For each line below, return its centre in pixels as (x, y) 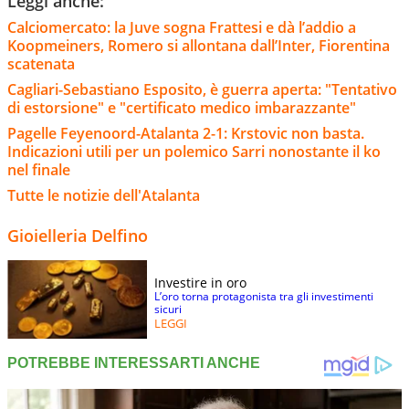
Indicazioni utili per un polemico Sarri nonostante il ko (194, 151)
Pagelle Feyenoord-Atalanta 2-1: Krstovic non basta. (186, 133)
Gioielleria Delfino (78, 235)
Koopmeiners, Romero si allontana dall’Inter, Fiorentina (199, 45)
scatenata (41, 63)
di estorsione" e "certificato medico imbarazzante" (182, 107)
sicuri (168, 309)
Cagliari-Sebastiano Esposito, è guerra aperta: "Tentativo (202, 89)
